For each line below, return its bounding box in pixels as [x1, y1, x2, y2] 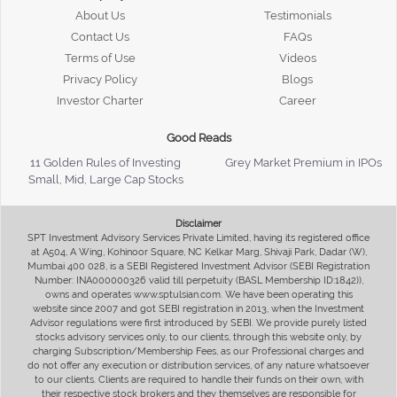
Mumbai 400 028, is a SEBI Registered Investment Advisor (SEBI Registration [27, 260, 370, 272]
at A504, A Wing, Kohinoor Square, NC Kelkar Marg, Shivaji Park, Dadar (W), [30, 245, 367, 258]
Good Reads [166, 130, 231, 144]
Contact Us [70, 29, 129, 43]
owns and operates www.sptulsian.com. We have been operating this [44, 288, 353, 300]
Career [278, 93, 316, 107]
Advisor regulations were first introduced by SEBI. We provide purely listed [30, 316, 367, 329]
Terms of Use [64, 51, 136, 65]
